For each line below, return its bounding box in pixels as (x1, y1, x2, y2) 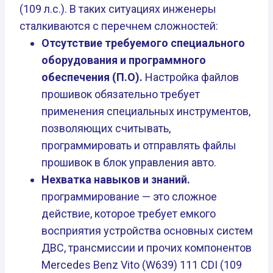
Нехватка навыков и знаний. (41, 173, 190, 186)
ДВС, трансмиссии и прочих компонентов (41, 241, 252, 255)
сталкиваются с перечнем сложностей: (19, 19, 218, 33)
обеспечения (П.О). (41, 71, 143, 84)
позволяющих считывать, (41, 122, 171, 135)
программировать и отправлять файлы (41, 139, 236, 152)
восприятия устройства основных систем (41, 224, 253, 238)
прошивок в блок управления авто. (41, 156, 216, 169)
